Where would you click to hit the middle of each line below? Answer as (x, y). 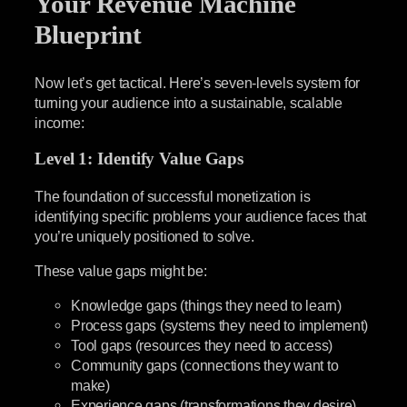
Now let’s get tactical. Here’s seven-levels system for (198, 82)
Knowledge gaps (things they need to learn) (206, 306)
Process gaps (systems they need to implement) (220, 326)
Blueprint (89, 35)
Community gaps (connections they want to (205, 366)
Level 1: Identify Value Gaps (139, 159)
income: (60, 122)
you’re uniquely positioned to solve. (144, 236)
